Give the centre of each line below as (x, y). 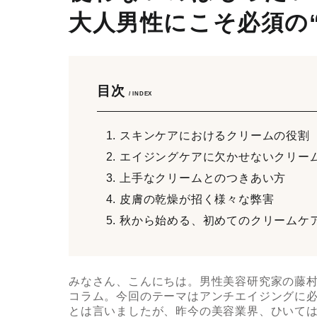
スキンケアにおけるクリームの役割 (215, 135)
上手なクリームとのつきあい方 (203, 178)
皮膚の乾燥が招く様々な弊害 (197, 199)
